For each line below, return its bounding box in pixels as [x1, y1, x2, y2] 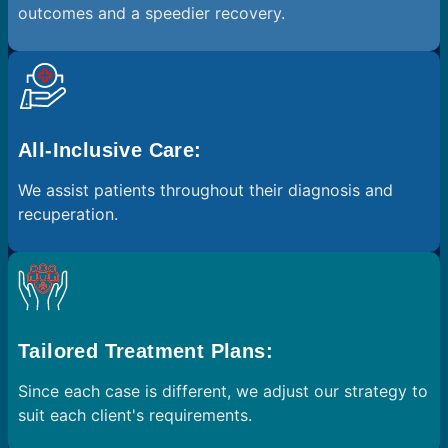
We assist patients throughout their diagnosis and [18, 180, 393, 200]
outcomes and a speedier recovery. [18, 3, 285, 23]
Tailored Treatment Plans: [18, 340, 273, 362]
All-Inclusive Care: [18, 139, 202, 161]
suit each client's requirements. [18, 405, 252, 425]
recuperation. [18, 204, 118, 224]
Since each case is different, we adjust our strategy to [18, 381, 428, 401]
